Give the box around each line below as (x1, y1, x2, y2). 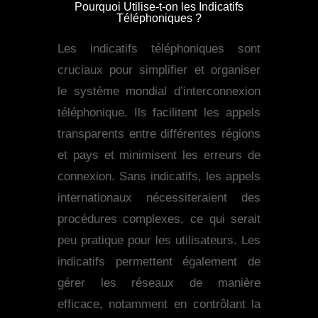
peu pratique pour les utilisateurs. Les (57, 234, 261, 248)
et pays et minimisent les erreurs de (57, 148, 261, 163)
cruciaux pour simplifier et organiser (57, 63, 261, 77)
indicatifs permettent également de (57, 255, 261, 269)
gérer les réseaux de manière (57, 276, 261, 290)
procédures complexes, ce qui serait (57, 212, 261, 226)
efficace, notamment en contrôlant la (57, 297, 261, 312)
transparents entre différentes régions (57, 127, 261, 141)
